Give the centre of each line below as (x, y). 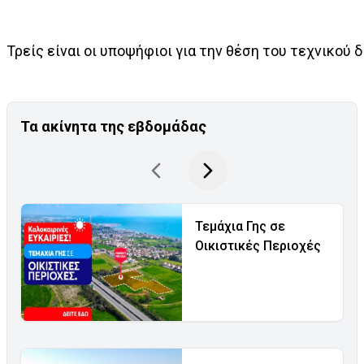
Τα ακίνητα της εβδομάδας (113, 126)
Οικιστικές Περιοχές (258, 246)
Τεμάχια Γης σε (240, 226)
